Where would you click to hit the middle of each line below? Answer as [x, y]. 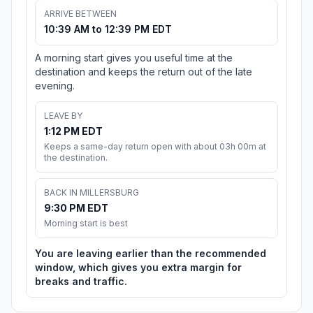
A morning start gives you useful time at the [134, 58]
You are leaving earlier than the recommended [151, 254]
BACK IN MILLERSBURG [92, 193]
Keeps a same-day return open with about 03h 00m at [155, 147]
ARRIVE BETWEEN [80, 14]
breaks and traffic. [81, 282]
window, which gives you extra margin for [138, 268]
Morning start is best [86, 224]
